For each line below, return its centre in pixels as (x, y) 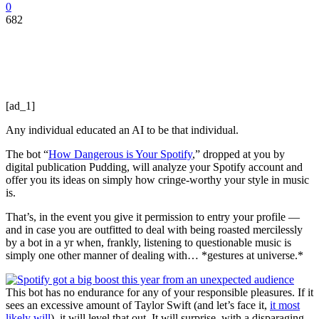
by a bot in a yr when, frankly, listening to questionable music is (148, 242)
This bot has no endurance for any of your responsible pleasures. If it (159, 292)
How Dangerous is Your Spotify (120, 154)
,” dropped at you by (239, 154)
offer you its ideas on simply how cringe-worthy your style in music (157, 179)
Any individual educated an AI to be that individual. (122, 130)
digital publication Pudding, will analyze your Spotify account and (154, 167)
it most (285, 305)
